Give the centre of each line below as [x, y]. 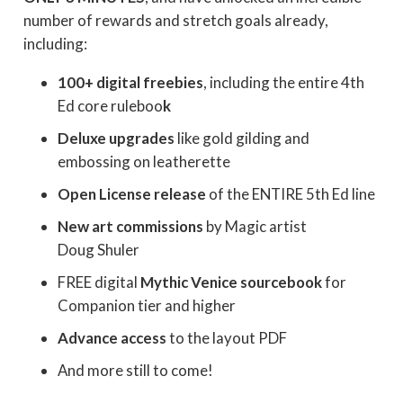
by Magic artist [255, 227]
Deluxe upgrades [116, 139]
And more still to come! [135, 371]
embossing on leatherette [143, 162]
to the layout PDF [226, 338]
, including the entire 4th [283, 83]
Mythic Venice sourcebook [231, 282]
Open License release [133, 194]
